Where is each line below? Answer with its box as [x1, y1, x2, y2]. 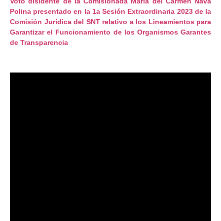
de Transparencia [10, 38, 68, 47]
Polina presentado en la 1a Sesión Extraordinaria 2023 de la [10, 7, 211, 16]
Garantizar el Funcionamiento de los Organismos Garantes [10, 28, 211, 37]
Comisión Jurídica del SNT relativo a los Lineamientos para [10, 18, 211, 26]
